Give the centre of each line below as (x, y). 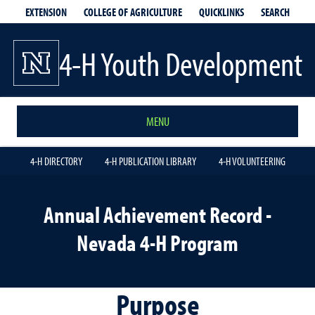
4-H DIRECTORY (56, 161)
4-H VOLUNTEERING (252, 161)
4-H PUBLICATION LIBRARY (150, 161)
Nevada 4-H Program (157, 243)
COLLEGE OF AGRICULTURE (133, 12)
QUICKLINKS (221, 12)
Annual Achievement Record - (157, 214)
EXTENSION (46, 12)
